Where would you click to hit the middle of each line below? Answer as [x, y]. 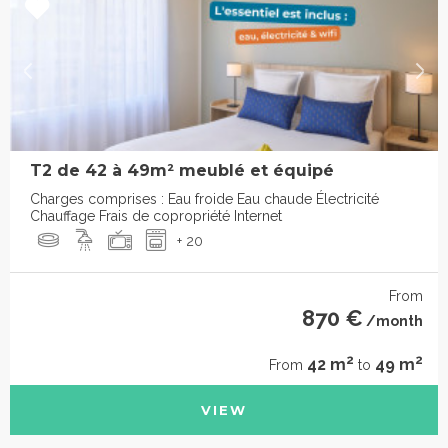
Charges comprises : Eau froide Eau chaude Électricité [204, 199]
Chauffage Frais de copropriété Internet [156, 216]
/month [393, 321]
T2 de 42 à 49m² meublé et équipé [182, 171]
